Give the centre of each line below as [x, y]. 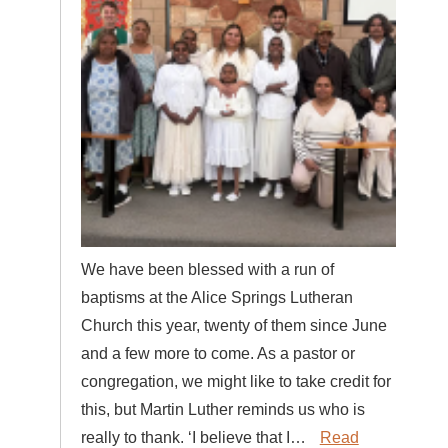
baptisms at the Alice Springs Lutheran [216, 297]
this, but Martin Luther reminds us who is [222, 409]
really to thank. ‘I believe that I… [195, 437]
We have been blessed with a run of [207, 269]
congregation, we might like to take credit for [235, 381]
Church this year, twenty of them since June [233, 325]
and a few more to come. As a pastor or [217, 353]
